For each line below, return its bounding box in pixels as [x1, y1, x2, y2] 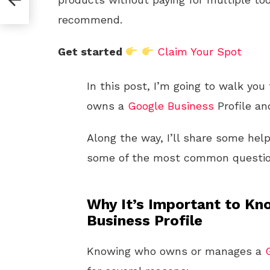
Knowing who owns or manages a [87, 245, 265, 257]
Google [128, 99, 164, 112]
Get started [58, 45, 125, 58]
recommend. [58, 13, 122, 26]
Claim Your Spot [157, 45, 242, 58]
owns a [87, 99, 128, 112]
